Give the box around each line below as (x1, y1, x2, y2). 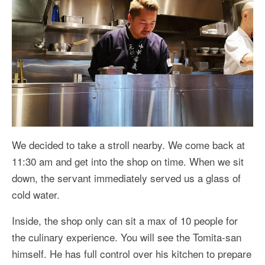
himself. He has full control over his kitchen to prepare (12, 245, 251, 261)
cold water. (12, 186, 63, 202)
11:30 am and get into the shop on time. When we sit (12, 153, 244, 169)
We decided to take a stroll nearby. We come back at (12, 137, 245, 152)
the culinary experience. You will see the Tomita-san (12, 229, 241, 244)
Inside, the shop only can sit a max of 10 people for (12, 212, 238, 228)
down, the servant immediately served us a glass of (12, 170, 241, 185)
